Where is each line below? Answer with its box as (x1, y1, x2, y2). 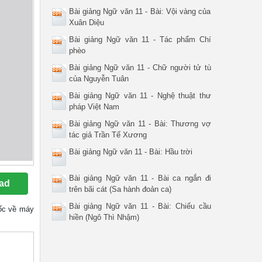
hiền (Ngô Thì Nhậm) (68, 213, 139, 222)
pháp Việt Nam (68, 102, 119, 111)
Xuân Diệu (68, 18, 104, 27)
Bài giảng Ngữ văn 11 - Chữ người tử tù (68, 63, 211, 72)
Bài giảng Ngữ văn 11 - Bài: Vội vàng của (68, 7, 211, 16)
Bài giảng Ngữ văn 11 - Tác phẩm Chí (68, 35, 211, 44)
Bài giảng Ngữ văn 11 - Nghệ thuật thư (68, 91, 211, 100)
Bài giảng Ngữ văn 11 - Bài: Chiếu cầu (68, 202, 211, 211)
